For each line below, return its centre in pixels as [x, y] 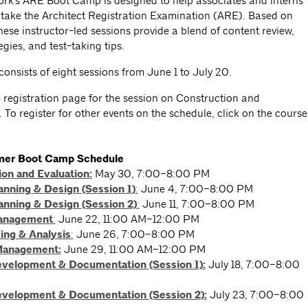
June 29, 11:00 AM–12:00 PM [133, 250]
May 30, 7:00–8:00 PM [151, 174]
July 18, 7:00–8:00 [252, 265]
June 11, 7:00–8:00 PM [197, 204]
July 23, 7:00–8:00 [255, 295]
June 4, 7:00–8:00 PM [195, 189]
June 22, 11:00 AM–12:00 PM [127, 219]
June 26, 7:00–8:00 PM [134, 234]
